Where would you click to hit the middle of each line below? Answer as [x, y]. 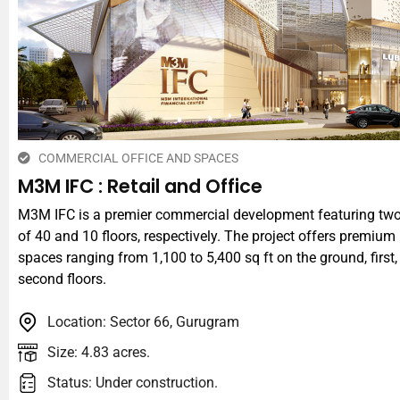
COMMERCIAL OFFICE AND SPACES [138, 158]
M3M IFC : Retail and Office [140, 186]
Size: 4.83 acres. [98, 353]
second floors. [62, 279]
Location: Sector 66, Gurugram [143, 322]
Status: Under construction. [132, 383]
